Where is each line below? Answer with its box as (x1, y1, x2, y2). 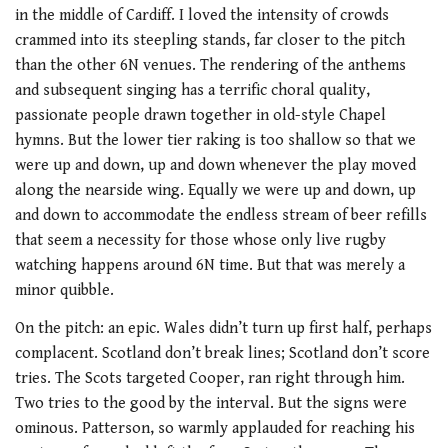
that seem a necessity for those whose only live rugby (15, 230, 386, 250)
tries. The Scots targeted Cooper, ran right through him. (15, 369, 405, 388)
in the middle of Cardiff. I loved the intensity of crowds (15, 5, 389, 25)
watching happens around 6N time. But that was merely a (15, 255, 405, 275)
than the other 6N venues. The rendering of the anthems (15, 55, 406, 75)
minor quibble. (15, 280, 114, 300)
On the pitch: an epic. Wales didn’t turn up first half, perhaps (15, 319, 432, 338)
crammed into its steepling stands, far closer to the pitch (15, 30, 405, 50)
